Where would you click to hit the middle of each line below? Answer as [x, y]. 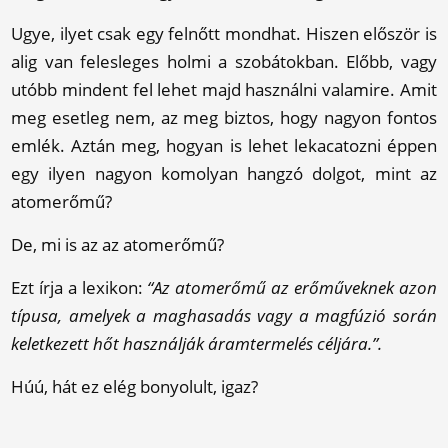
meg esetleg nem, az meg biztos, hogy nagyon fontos [224, 117]
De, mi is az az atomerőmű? [118, 244]
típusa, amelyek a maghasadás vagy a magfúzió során [224, 315]
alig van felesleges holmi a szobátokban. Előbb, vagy [224, 61]
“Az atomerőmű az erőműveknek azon [292, 287]
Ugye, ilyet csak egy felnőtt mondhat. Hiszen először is [224, 33]
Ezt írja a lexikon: [79, 287]
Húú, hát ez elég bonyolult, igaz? [135, 386]
